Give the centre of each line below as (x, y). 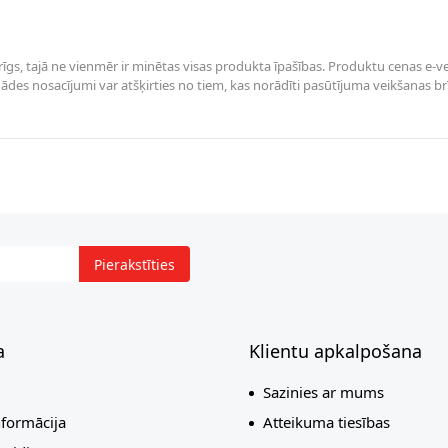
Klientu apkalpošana (335, 351)
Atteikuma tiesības (326, 422)
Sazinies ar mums (323, 392)
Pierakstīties (134, 264)
